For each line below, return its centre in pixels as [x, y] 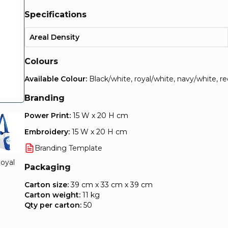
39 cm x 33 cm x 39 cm [111, 185]
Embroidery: [48, 132]
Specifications [55, 15]
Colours [41, 61]
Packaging [48, 167]
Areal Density [54, 37]
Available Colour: [56, 79]
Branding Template [68, 148]
